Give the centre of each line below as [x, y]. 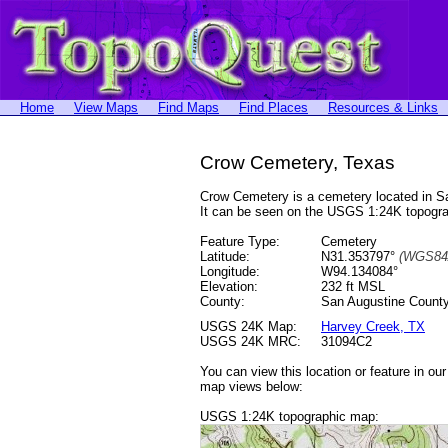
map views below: [251, 386]
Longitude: [230, 271]
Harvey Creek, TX [373, 326]
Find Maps [188, 107]
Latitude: [225, 256]
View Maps [106, 107]
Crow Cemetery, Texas [297, 162]
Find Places [273, 107]
